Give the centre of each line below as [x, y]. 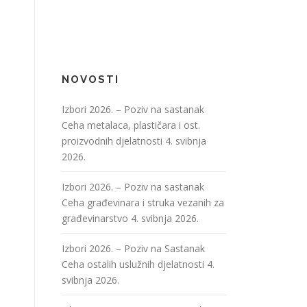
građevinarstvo [95, 218]
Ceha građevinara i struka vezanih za [143, 202]
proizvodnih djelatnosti [112, 140]
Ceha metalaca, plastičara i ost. [131, 125]
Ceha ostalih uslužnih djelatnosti [133, 264]
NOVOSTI [90, 79]
